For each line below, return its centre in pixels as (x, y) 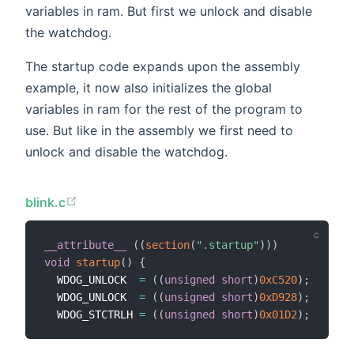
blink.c (46, 202)
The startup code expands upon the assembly (163, 66)
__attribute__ (85, 245)
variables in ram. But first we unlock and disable (169, 11)
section (168, 245)
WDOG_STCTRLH (92, 315)
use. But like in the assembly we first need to (159, 130)
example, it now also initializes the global (149, 87)
